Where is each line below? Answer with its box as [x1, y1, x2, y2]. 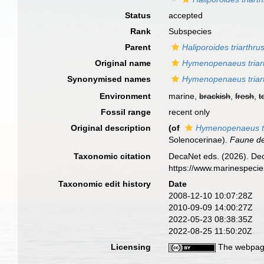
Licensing [111, 242, 151, 252]
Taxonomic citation [74, 151, 151, 161]
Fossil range [101, 107, 151, 117]
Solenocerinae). [169, 135, 230, 144]
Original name [95, 58, 151, 68]
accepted [169, 11, 203, 20]
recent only [169, 107, 210, 117]
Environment [100, 91, 151, 101]
